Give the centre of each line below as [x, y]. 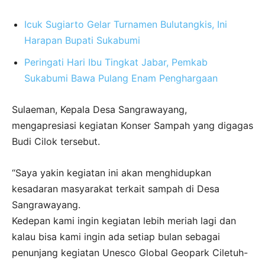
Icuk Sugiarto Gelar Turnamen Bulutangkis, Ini [126, 25]
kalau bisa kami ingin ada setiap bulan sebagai [116, 237]
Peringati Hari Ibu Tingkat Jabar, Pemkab [116, 62]
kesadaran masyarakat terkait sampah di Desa [116, 189]
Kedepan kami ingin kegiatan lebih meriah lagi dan [124, 221]
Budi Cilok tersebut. [56, 142]
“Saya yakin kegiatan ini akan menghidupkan [112, 173]
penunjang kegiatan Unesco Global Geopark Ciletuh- [130, 253]
